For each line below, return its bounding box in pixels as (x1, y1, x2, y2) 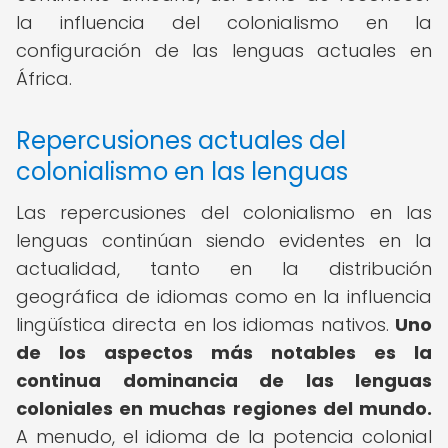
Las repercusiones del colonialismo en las (16, 200, 432, 225)
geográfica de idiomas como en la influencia (16, 284, 432, 309)
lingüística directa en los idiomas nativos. (16, 312, 395, 337)
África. (16, 66, 72, 91)
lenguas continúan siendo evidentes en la (16, 228, 432, 253)
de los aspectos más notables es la (16, 340, 432, 365)
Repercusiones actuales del (16, 124, 346, 157)
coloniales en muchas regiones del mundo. (16, 396, 432, 421)
